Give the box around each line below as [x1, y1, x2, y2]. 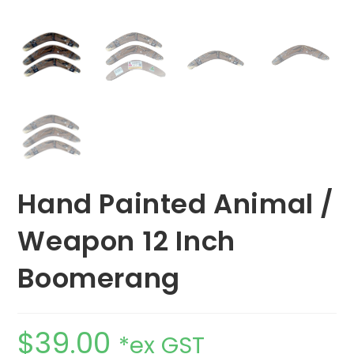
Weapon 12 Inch [17, 221, 235, 260]
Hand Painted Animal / [17, 184, 335, 223]
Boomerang [17, 258, 180, 297]
